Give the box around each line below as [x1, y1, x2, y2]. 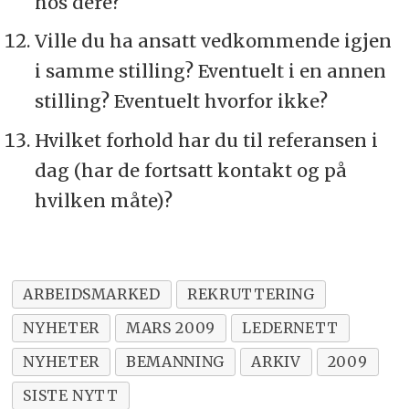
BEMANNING [126, 352, 225, 372]
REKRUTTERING [187, 285, 315, 304]
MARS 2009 [126, 319, 215, 338]
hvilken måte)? [34, 189, 173, 213]
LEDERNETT [242, 319, 340, 338]
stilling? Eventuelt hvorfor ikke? [34, 89, 328, 113]
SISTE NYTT [23, 386, 119, 405]
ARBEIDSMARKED [23, 285, 161, 304]
